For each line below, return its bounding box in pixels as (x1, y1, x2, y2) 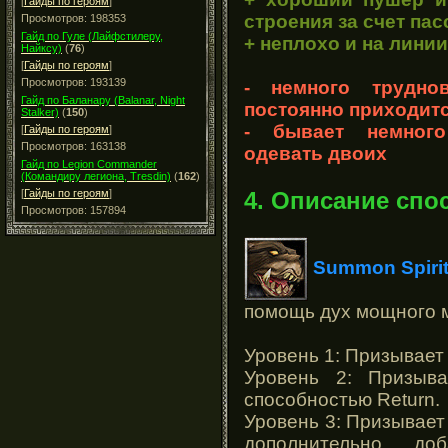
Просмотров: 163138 (21, 140, 126, 152)
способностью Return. (244, 388, 440, 410)
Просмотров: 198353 (21, 12, 126, 24)
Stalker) (21, 106, 59, 118)
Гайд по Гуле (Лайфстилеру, (21, 30, 163, 42)
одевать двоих (244, 142, 387, 164)
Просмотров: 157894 (21, 204, 126, 216)
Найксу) (21, 42, 62, 54)
